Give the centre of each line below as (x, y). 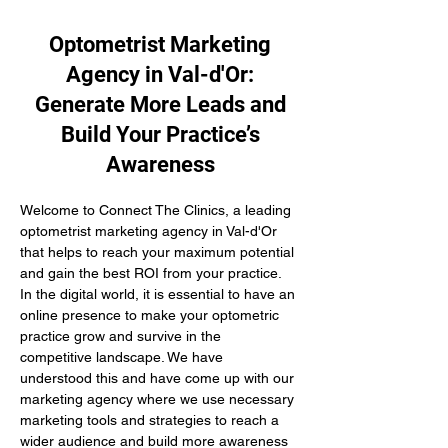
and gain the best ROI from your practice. (152, 273)
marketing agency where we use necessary (159, 399)
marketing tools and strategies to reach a (151, 420)
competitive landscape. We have (123, 357)
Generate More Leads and (160, 104)
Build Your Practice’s (160, 134)
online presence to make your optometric (151, 315)
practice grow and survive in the (122, 336)
